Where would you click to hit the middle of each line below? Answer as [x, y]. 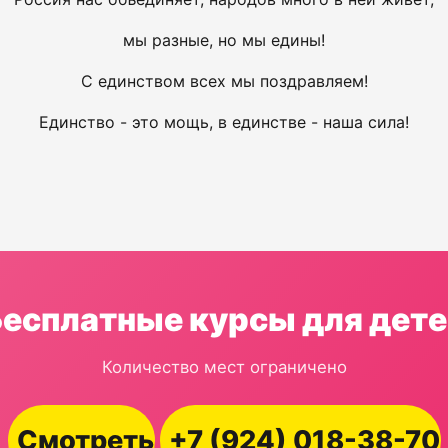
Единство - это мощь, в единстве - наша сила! [224, 122]
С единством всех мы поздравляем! [224, 81]
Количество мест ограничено [224, 367]
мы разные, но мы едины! [224, 40]
